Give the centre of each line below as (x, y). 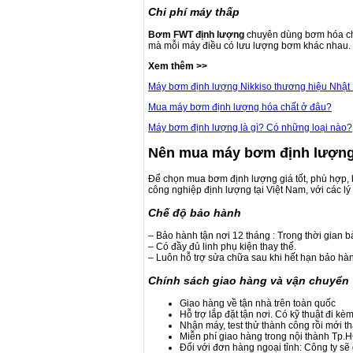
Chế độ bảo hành (195, 212)
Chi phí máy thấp (194, 12)
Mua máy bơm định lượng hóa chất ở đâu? (240, 108)
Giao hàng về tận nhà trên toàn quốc (258, 304)
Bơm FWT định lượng (196, 35)
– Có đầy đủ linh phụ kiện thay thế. (222, 247)
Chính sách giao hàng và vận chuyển (249, 281)
